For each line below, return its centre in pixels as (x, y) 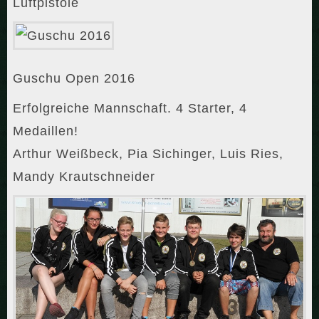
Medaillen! (46, 131)
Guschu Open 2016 (74, 79)
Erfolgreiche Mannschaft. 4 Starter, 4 (130, 109)
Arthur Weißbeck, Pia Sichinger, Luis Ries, (148, 154)
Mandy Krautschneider (84, 177)
